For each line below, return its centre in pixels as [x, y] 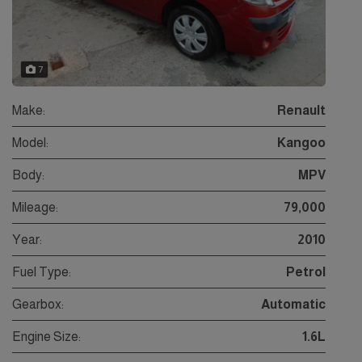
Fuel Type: [42, 272]
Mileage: [35, 208]
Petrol [306, 272]
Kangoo [301, 143]
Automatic [293, 305]
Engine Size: [46, 337]
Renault [301, 111]
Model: [30, 143]
